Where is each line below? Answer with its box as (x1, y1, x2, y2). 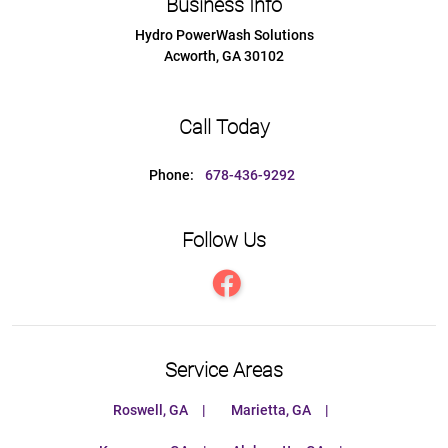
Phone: (149, 167, 197, 185)
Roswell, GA (113, 402, 188, 420)
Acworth (164, 48, 216, 66)
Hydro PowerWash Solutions (134, 27, 314, 45)
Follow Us (182, 228, 266, 253)
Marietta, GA (231, 402, 311, 420)
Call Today (178, 115, 270, 140)
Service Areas (165, 358, 283, 383)
